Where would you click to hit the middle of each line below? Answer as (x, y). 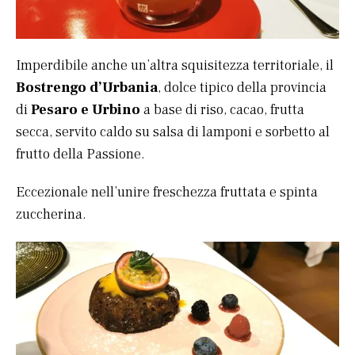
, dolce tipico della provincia (242, 88)
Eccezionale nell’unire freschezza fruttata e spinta (167, 192)
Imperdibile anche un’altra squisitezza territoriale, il (175, 65)
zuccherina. (51, 214)
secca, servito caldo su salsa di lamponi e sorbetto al (173, 132)
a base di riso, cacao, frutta (222, 110)
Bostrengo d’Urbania (87, 88)
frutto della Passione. (80, 154)
